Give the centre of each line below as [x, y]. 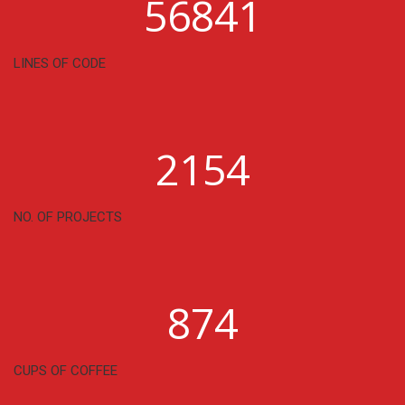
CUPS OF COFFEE [66, 370]
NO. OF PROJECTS [68, 217]
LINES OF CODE [60, 63]
